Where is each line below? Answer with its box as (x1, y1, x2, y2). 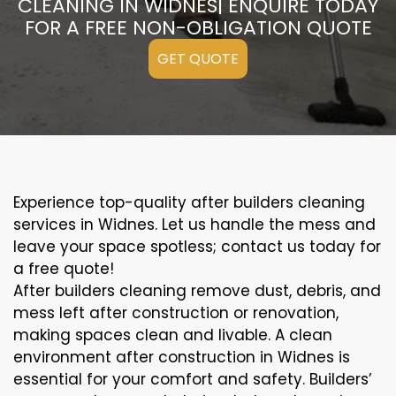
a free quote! (13, 258, 114, 280)
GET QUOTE (157, 49, 239, 70)
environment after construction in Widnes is (13, 346, 350, 369)
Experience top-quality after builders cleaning (13, 192, 365, 214)
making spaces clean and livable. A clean (13, 324, 332, 346)
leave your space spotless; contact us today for (13, 236, 381, 258)
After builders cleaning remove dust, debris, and (13, 280, 381, 302)
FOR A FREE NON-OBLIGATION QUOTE (24, 14, 372, 42)
